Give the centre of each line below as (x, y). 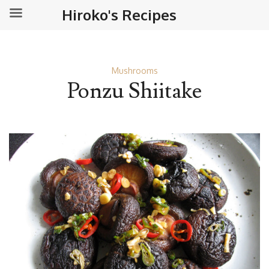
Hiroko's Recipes (119, 15)
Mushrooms (134, 71)
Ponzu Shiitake (134, 91)
